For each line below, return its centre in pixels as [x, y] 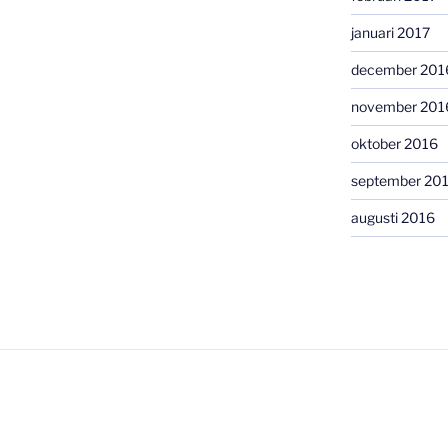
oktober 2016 [394, 143]
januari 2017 [390, 32]
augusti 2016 [392, 217]
